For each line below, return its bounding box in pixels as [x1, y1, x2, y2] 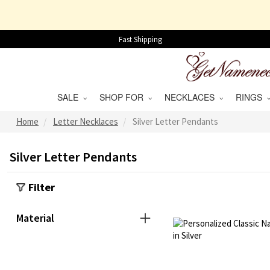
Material [16, 211, 54, 225]
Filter [28, 180, 55, 194]
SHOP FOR [99, 91, 148, 103]
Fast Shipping [119, 34, 162, 45]
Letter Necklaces [53, 116, 118, 127]
